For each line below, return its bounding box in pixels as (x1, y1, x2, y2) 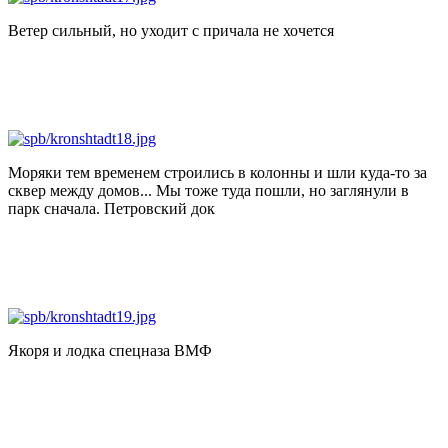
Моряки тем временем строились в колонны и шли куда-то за (8, 163, 427, 181)
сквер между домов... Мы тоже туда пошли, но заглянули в (8, 181, 409, 199)
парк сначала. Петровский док (8, 199, 215, 217)
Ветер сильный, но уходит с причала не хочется (8, 21, 334, 39)
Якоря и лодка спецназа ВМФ (8, 341, 212, 359)
